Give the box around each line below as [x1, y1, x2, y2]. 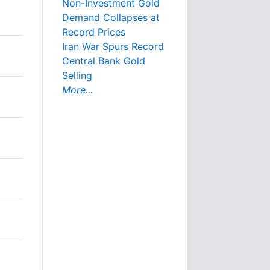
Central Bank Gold [62, 55, 145, 67]
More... [62, 84, 93, 96]
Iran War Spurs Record [62, 40, 164, 52]
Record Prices [62, 26, 125, 38]
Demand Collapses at [62, 11, 160, 24]
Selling [62, 69, 92, 81]
